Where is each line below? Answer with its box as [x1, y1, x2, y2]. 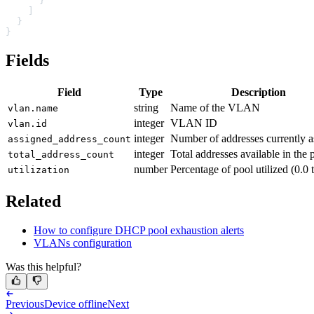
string [134, 101, 158, 114]
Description [231, 86, 286, 98]
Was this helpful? [6, 261, 81, 273]
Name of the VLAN [170, 101, 260, 114]
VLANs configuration [34, 237, 132, 250]
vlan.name [8, 102, 58, 114]
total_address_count [8, 149, 114, 160]
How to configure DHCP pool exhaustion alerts [34, 224, 244, 237]
